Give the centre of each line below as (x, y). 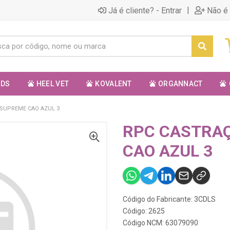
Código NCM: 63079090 (160, 223)
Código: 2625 (144, 211)
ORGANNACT (180, 84)
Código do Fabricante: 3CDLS (169, 199)
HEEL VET (53, 84)
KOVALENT (113, 84)
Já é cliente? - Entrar (145, 10)
